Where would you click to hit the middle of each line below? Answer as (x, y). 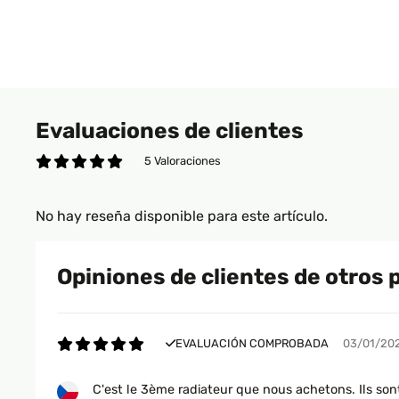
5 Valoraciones (183, 161)
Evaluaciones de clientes (170, 130)
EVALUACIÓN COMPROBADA (252, 343)
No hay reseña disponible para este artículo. (182, 216)
